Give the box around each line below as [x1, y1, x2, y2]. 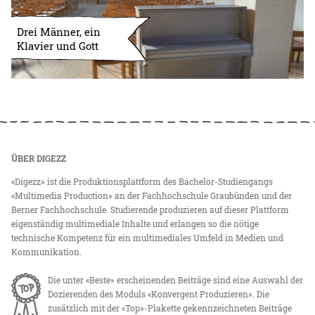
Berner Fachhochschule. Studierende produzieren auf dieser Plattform [11, 204, 290, 216]
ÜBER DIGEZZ [11, 153, 67, 165]
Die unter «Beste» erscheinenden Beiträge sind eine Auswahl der [48, 274, 304, 286]
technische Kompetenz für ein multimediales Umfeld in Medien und [11, 232, 284, 244]
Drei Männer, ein [17, 24, 101, 39]
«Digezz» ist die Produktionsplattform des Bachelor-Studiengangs [11, 176, 274, 188]
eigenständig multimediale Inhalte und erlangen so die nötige [11, 218, 259, 230]
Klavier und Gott [17, 38, 99, 53]
